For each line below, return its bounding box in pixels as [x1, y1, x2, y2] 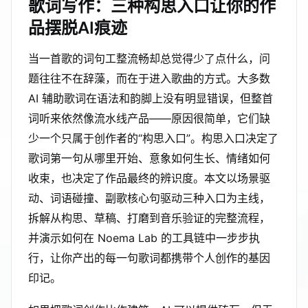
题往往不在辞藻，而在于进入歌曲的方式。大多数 [28, 71, 270, 85]
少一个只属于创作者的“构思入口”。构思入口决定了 [28, 131, 278, 145]
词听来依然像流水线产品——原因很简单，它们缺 [28, 111, 270, 125]
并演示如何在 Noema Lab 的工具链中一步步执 [28, 231, 260, 245]
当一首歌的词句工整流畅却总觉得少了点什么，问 [28, 52, 270, 65]
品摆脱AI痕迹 [28, 18, 127, 38]
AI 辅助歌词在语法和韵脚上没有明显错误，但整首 [28, 91, 273, 105]
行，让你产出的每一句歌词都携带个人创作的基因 [28, 251, 270, 265]
